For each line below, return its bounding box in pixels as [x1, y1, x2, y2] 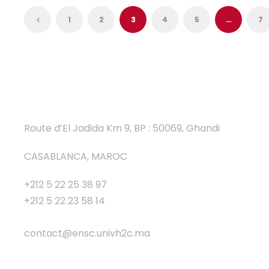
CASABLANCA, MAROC [24, 149, 127, 163]
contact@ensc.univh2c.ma [24, 226, 150, 240]
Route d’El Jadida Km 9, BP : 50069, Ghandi [24, 121, 220, 135]
